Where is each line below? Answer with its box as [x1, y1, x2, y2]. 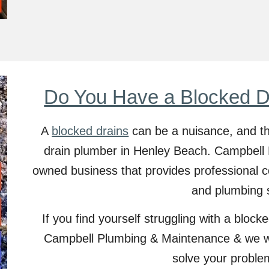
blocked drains [52, 124, 129, 138]
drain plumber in [44, 144, 134, 158]
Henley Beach [133, 144, 208, 158]
